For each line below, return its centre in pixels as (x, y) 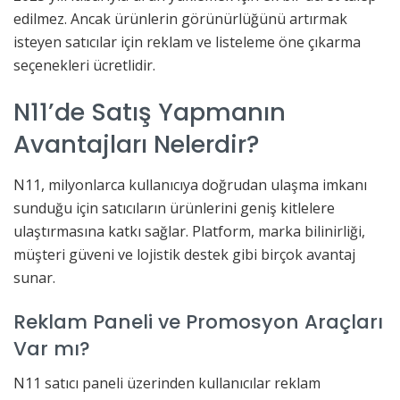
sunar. (34, 278)
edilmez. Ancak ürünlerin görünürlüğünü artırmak (180, 18)
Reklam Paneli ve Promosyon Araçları (198, 321)
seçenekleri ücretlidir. (84, 65)
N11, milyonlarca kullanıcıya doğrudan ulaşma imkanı (190, 185)
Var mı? (52, 348)
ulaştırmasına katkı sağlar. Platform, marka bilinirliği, (189, 232)
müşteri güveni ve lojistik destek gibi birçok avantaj (184, 255)
